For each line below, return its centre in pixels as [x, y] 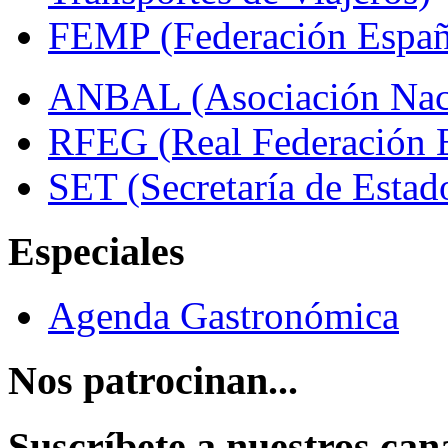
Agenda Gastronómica [223, 316]
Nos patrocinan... [153, 381]
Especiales [96, 251]
